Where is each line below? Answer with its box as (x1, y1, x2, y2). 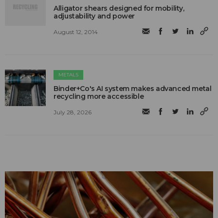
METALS (58, 71, 79, 78)
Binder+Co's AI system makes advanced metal (54, 84, 212, 93)
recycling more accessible (54, 91, 144, 101)
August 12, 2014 (54, 28, 98, 36)
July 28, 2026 (54, 108, 92, 116)
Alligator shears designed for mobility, (54, 3, 184, 13)
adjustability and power (54, 11, 135, 20)
